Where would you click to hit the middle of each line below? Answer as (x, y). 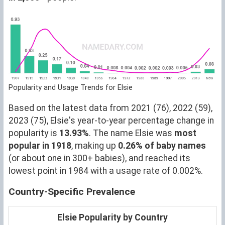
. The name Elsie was (132, 133)
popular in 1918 (40, 145)
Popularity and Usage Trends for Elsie (71, 87)
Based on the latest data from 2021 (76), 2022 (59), (110, 108)
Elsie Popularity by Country (113, 217)
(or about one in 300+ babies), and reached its (99, 158)
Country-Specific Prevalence (72, 191)
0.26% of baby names (162, 145)
